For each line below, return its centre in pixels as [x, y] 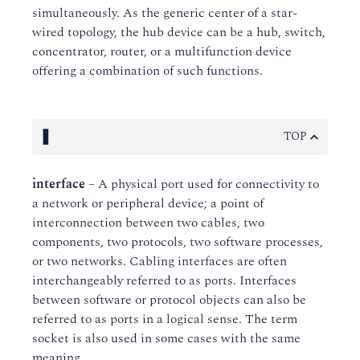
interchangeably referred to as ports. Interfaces [164, 280]
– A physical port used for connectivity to [202, 184]
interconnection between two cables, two [148, 223]
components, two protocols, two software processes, [178, 242]
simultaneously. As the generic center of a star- [165, 13]
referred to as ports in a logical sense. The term [165, 319]
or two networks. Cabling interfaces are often [160, 261]
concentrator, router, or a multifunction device [162, 51]
